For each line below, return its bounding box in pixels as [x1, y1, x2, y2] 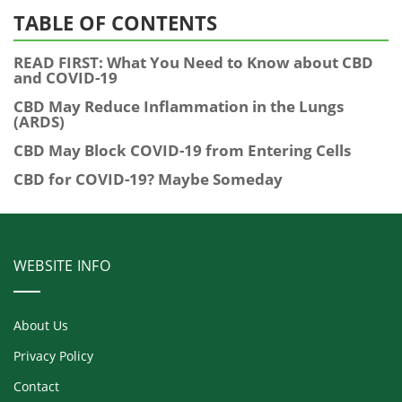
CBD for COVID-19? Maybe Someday [13, 169, 283, 190]
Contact [13, 378, 59, 396]
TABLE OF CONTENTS [13, 9, 217, 37]
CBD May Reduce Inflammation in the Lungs [13, 96, 344, 118]
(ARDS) [13, 111, 65, 133]
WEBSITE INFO [13, 256, 110, 276]
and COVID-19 [13, 67, 118, 89]
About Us [13, 317, 68, 335]
